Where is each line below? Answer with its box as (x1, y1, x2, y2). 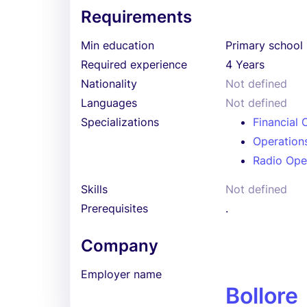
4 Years (225, 58, 265, 71)
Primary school (225, 38, 304, 52)
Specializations (81, 115, 159, 129)
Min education (81, 38, 154, 52)
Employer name (81, 267, 162, 281)
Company (81, 236, 158, 256)
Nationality (81, 77, 137, 90)
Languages (81, 96, 137, 110)
